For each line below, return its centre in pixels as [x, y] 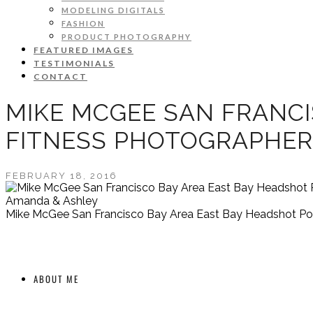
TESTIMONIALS [74, 63]
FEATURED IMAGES [83, 50]
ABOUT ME [56, 278]
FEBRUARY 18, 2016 [61, 175]
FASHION [83, 23]
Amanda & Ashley [52, 201]
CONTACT [60, 77]
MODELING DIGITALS [113, 10]
